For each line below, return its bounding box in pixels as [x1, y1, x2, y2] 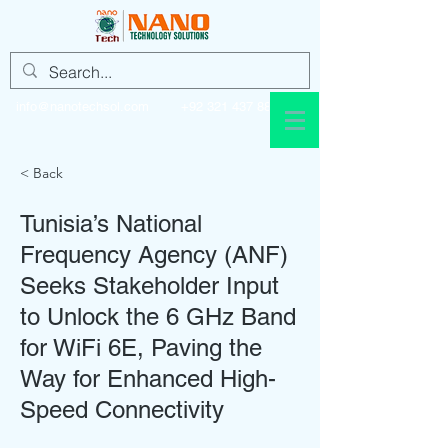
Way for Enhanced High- [20, 365, 276, 392]
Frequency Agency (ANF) [20, 241, 288, 268]
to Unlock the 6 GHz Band [20, 303, 296, 330]
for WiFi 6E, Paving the [20, 334, 262, 361]
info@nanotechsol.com [16, 99, 149, 114]
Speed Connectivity [20, 396, 224, 423]
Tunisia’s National [20, 210, 202, 237]
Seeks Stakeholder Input [20, 272, 279, 299]
